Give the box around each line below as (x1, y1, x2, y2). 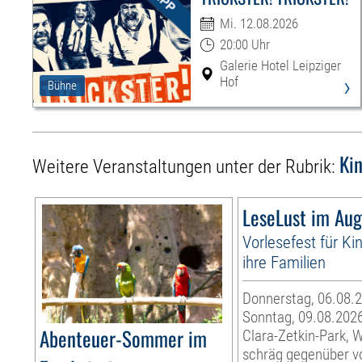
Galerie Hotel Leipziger (219, 57, 341, 74)
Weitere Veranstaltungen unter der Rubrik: (32, 156, 340, 179)
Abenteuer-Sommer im (40, 323, 208, 354)
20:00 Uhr (219, 36, 270, 53)
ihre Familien (242, 252, 326, 273)
